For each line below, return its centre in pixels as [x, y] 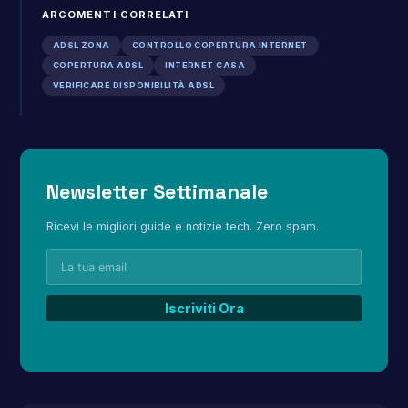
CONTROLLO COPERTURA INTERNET [219, 46]
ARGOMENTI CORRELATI [115, 14]
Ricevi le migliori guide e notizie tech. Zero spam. [183, 226]
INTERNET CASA [205, 66]
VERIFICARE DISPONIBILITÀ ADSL [133, 86]
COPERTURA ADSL [98, 66]
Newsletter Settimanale [158, 191]
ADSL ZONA [81, 46]
